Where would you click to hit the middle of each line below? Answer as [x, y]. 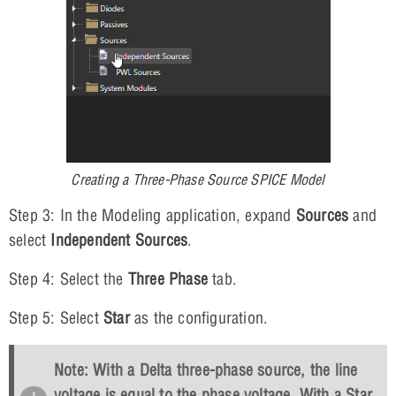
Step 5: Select [56, 317]
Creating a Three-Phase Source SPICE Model [198, 179]
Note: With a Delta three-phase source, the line [206, 369]
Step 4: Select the [69, 278]
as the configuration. [199, 317]
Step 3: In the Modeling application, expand [152, 215]
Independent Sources [119, 240]
